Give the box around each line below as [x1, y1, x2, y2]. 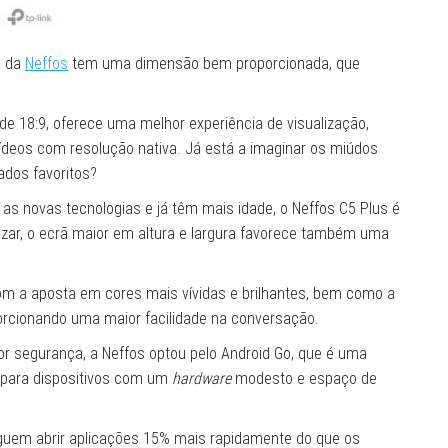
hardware [172, 369, 231, 389]
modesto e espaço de [231, 369, 377, 389]
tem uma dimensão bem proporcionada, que [68, 54, 360, 74]
